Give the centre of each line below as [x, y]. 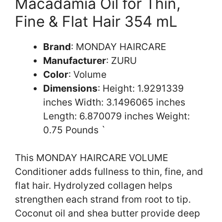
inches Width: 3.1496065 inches [114, 102]
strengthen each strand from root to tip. [103, 200]
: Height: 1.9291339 [141, 88]
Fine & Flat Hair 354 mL [96, 21]
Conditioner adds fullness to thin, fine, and [109, 172]
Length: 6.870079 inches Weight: [116, 116]
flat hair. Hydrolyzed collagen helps [94, 186]
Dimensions [70, 88]
